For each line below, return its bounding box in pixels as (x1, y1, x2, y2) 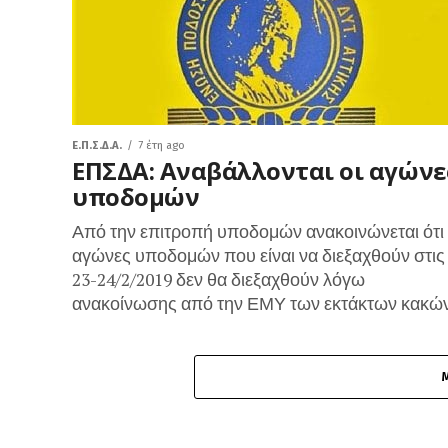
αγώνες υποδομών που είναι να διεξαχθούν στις (72, 244, 445, 267)
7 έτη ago (138, 139, 185, 152)
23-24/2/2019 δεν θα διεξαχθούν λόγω (72, 268, 365, 291)
